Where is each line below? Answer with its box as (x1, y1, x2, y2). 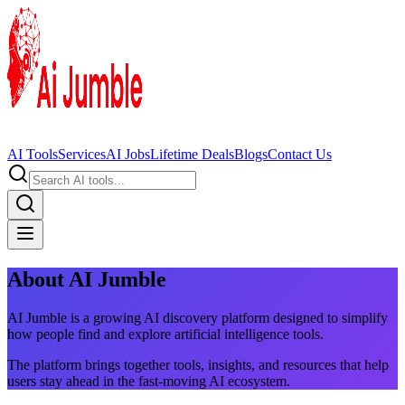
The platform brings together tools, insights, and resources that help (7, 356, 389, 372)
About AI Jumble (7, 267, 166, 291)
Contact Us (268, 146, 332, 162)
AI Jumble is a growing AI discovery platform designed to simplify (7, 309, 388, 325)
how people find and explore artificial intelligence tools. (7, 325, 324, 342)
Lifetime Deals (150, 146, 234, 162)
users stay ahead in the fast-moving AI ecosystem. (7, 372, 290, 389)
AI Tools (7, 146, 58, 162)
